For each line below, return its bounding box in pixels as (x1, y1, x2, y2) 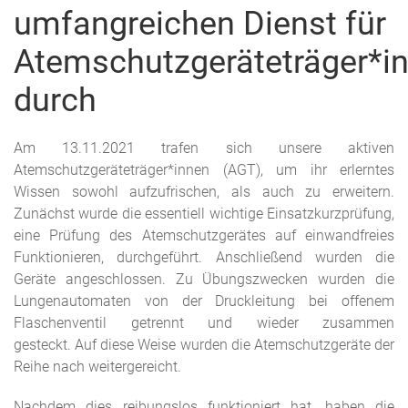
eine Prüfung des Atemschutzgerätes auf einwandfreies (14, 227, 394, 245)
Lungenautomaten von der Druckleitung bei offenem (14, 292, 394, 311)
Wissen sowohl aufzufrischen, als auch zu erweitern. (14, 183, 394, 201)
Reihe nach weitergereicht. (14, 358, 181, 376)
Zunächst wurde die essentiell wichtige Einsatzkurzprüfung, (14, 205, 394, 223)
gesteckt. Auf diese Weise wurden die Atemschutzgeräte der (14, 336, 394, 354)
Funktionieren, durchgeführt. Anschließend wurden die (14, 249, 394, 267)
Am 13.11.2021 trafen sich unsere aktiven (14, 139, 394, 158)
